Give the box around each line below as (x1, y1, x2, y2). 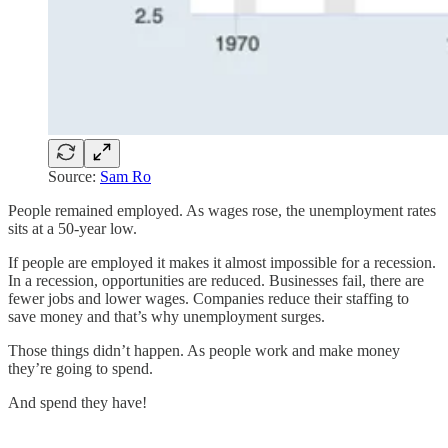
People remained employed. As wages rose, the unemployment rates (8, 201, 436, 219)
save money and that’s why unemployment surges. (8, 307, 325, 325)
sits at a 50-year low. (8, 219, 137, 237)
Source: (48, 167, 100, 185)
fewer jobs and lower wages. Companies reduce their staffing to (8, 289, 409, 307)
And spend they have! (8, 393, 147, 411)
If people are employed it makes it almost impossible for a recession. (8, 253, 436, 271)
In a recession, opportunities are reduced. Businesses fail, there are (8, 271, 424, 289)
